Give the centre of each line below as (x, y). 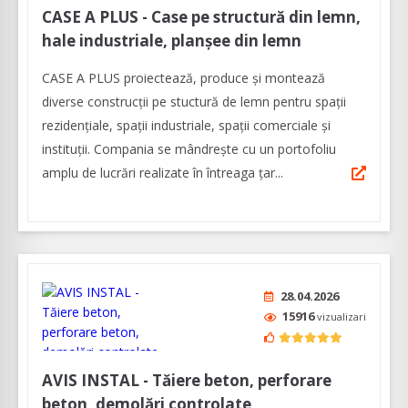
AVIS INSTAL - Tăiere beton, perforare (187, 380)
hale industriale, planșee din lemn (172, 40)
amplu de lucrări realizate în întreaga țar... (163, 172)
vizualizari (342, 316)
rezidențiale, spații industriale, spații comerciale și (186, 125)
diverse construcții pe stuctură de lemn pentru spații (194, 101)
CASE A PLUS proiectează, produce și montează (184, 77)
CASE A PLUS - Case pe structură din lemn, (201, 16)
